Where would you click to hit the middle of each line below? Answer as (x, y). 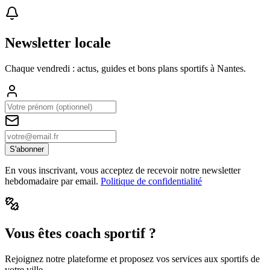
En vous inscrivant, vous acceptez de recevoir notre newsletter (123, 171)
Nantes (230, 69)
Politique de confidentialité (151, 181)
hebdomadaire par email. (52, 181)
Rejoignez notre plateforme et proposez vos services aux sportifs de (132, 259)
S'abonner (27, 149)
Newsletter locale (58, 43)
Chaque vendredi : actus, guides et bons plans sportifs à (111, 69)
